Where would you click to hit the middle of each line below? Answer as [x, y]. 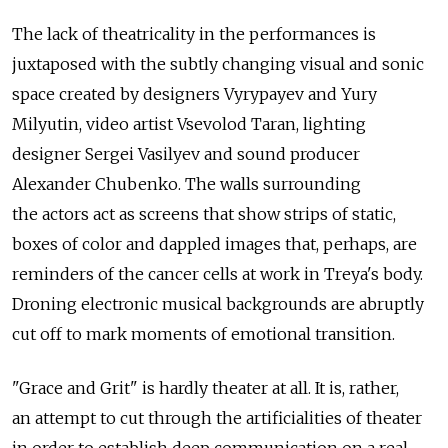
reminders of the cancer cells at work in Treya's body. [217, 274]
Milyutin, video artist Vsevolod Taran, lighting [189, 124]
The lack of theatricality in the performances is [194, 34]
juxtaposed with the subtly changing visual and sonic [218, 64]
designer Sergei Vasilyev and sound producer [186, 154]
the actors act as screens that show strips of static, [204, 214]
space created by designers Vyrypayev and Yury [194, 94]
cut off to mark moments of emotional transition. [203, 334]
